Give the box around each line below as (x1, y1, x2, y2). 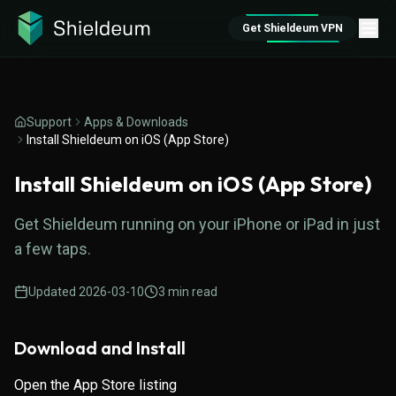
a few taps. (14, 240, 91, 258)
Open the (14, 377, 73, 393)
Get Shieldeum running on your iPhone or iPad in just (14, 215, 380, 233)
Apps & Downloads (84, 115, 188, 129)
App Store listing (73, 377, 177, 393)
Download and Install (14, 337, 186, 359)
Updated (28, 285, 79, 299)
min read (165, 285, 217, 299)
